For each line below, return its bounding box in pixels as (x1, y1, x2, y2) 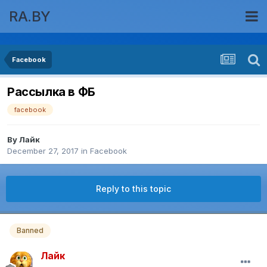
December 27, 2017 (7, 146, 79, 156)
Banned (17, 226, 44, 235)
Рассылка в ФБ (7, 85, 95, 100)
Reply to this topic (96, 184, 171, 194)
